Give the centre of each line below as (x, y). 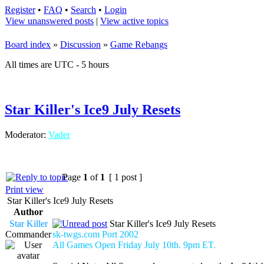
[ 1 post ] (126, 177)
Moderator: (27, 134)
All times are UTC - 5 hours (57, 65)
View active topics (134, 21)
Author (28, 212)
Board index (28, 44)
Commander (28, 234)
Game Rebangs (139, 44)
